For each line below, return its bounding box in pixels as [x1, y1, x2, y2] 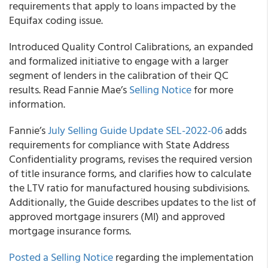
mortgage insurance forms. [9, 223, 131, 239]
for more [191, 81, 233, 98]
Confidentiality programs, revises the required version [9, 151, 252, 167]
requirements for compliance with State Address [9, 136, 229, 153]
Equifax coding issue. [9, 12, 103, 28]
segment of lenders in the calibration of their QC [9, 67, 229, 83]
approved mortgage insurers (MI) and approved [9, 208, 225, 224]
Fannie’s [9, 122, 48, 138]
